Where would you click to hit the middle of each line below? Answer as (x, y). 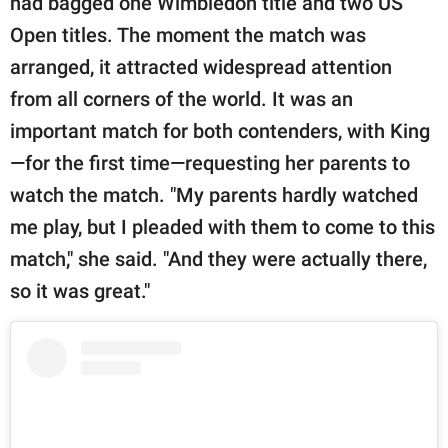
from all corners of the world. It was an (181, 99)
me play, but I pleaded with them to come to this (222, 227)
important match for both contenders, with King (220, 131)
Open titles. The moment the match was (188, 35)
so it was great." (80, 291)
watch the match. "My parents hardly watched (214, 195)
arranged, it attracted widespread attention (201, 67)
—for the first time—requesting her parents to (210, 163)
